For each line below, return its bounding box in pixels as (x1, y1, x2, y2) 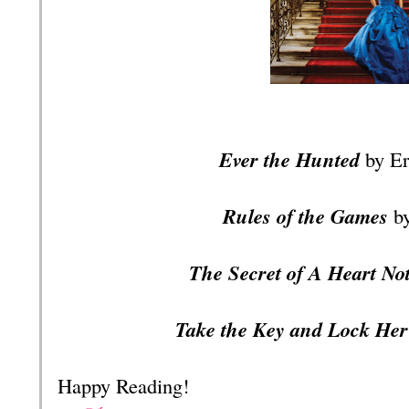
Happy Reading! (58, 371, 189, 399)
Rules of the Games (223, 201, 394, 230)
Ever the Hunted (219, 144, 360, 173)
